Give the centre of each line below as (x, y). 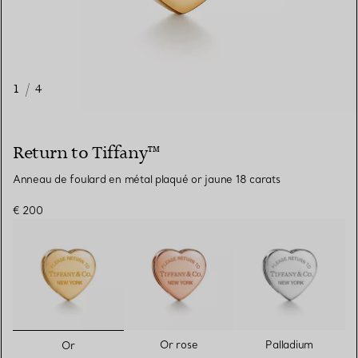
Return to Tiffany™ (87, 153)
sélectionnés (107, 339)
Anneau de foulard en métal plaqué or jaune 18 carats (147, 179)
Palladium (290, 344)
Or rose (179, 344)
